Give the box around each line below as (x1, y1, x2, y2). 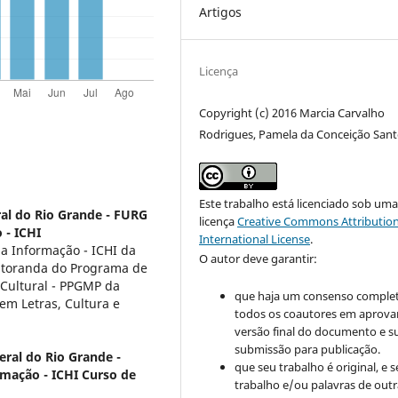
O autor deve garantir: (199, 250, 318, 267)
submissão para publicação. (235, 340, 381, 357)
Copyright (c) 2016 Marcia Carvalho (199, 104, 386, 121)
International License (199, 230, 311, 247)
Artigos (199, 3, 243, 20)
